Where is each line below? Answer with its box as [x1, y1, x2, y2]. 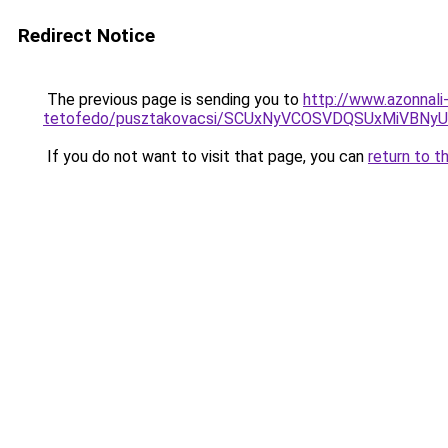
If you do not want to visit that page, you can [43, 147, 368, 166]
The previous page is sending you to [43, 90, 303, 109]
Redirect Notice [18, 24, 155, 47]
